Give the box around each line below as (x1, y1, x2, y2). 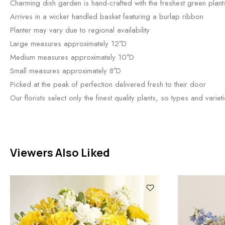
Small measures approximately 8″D (10, 65, 121, 76)
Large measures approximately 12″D (10, 38, 127, 49)
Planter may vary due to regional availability (10, 24, 150, 36)
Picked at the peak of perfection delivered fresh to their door (10, 78, 206, 90)
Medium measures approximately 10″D (10, 51, 134, 63)
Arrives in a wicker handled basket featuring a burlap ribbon (10, 11, 203, 22)
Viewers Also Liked (10, 145, 110, 160)
